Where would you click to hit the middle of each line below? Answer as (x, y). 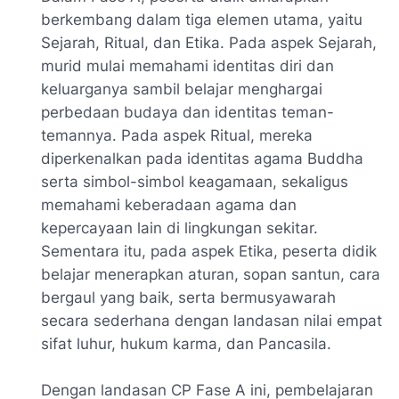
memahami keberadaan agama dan (169, 205)
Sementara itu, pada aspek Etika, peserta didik (209, 252)
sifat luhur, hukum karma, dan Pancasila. (186, 344)
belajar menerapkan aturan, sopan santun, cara (211, 275)
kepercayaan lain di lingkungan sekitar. (179, 228)
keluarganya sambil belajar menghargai (182, 90)
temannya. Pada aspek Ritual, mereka (177, 136)
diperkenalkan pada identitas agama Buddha (202, 159)
